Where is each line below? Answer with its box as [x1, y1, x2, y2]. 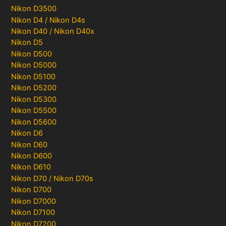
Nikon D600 [11, 151, 52, 160]
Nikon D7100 [11, 208, 55, 217]
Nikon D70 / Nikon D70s [11, 174, 94, 183]
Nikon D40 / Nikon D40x [11, 27, 95, 36]
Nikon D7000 [11, 196, 56, 206]
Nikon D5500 [11, 106, 57, 116]
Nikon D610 [11, 162, 51, 172]
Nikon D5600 [11, 117, 57, 127]
